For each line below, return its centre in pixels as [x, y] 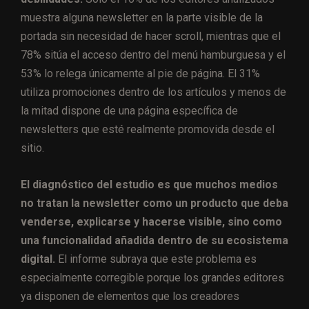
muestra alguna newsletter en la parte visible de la [142, 18]
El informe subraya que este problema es [156, 259]
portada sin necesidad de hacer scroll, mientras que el [151, 37]
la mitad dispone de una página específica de [129, 111]
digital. [38, 259]
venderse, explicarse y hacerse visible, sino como [151, 222]
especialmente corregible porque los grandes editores [152, 278]
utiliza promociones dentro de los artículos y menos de [153, 92]
